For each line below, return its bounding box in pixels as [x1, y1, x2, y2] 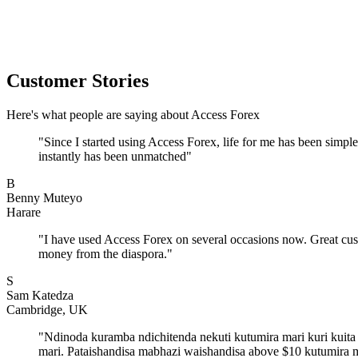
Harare [6, 205, 41, 219]
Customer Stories [6, 70, 149, 91]
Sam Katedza [6, 288, 74, 302]
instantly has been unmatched [38, 149, 186, 163]
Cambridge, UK [6, 302, 88, 316]
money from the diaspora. [38, 246, 167, 261]
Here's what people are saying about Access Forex [6, 107, 260, 121]
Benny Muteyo [6, 190, 82, 205]
